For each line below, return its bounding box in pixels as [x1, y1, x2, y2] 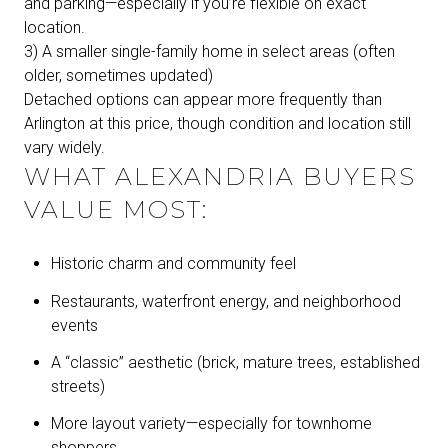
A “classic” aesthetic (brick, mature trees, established [50, 352, 420, 372]
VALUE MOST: [24, 194, 208, 224]
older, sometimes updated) [24, 65, 213, 85]
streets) [50, 376, 105, 396]
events [50, 315, 98, 335]
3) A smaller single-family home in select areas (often [24, 41, 395, 61]
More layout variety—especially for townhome [50, 414, 372, 434]
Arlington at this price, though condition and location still [24, 113, 411, 133]
